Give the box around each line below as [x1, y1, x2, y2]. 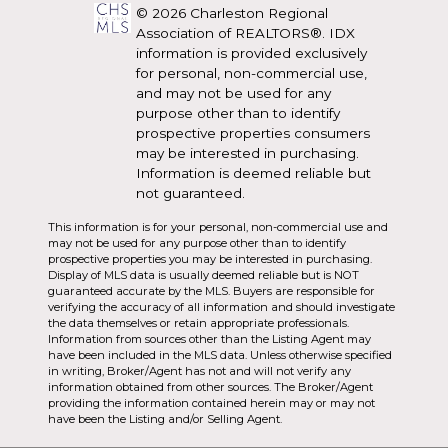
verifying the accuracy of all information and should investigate [48, 300, 395, 315]
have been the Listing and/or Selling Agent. [48, 412, 282, 427]
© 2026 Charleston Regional [136, 5, 328, 22]
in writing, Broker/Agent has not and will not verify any [48, 364, 351, 379]
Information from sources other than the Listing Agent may [48, 332, 371, 347]
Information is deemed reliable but [136, 165, 371, 182]
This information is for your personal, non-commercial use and [48, 220, 388, 235]
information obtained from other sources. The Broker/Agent [48, 380, 373, 395]
